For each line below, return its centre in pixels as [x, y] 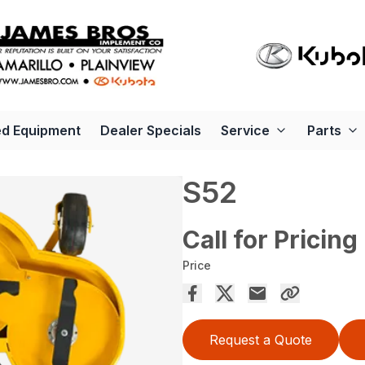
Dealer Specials [150, 130]
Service [245, 130]
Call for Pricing [270, 240]
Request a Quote [261, 340]
